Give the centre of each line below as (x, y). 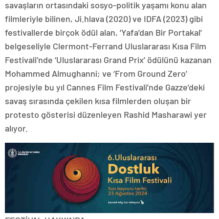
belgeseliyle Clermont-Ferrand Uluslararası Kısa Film (106, 46)
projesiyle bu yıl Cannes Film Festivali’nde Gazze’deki (105, 87)
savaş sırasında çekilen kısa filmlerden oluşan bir (98, 100)
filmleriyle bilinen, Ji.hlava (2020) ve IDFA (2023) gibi (104, 18)
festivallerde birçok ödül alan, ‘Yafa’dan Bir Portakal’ (103, 32)
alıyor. (16, 128)
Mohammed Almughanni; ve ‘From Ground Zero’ (96, 73)
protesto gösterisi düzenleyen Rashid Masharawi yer (106, 114)
